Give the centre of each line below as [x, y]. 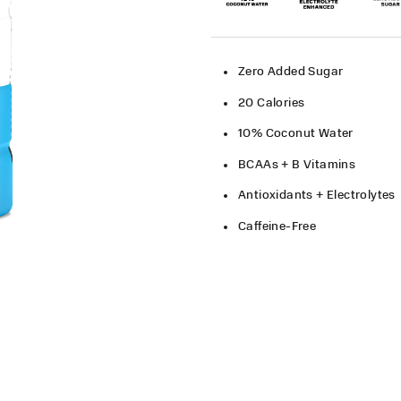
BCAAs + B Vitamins [297, 164]
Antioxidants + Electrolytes [317, 195]
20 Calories [273, 102]
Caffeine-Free [277, 226]
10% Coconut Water [296, 133]
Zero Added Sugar [291, 72]
